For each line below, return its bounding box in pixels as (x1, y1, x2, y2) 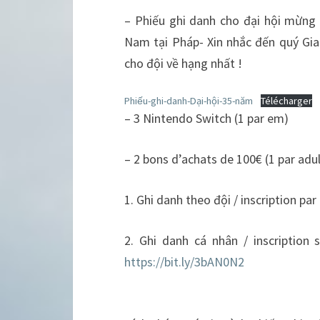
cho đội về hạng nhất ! (124, 55, 242, 71)
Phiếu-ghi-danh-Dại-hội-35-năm (124, 94, 253, 107)
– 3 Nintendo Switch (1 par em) (124, 110, 291, 126)
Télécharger (260, 94, 312, 107)
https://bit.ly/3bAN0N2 (124, 254, 244, 270)
